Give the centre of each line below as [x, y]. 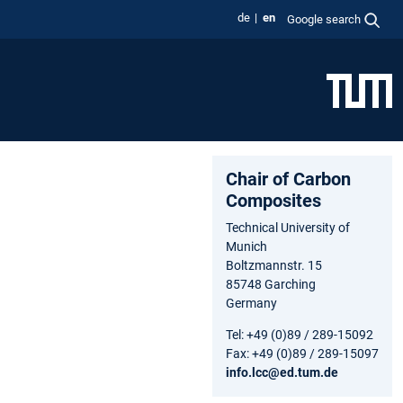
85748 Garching [271, 284]
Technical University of [288, 227]
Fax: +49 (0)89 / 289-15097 [302, 353]
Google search [324, 19]
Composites [273, 200]
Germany [251, 303]
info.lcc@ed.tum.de [282, 372]
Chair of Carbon [288, 179]
